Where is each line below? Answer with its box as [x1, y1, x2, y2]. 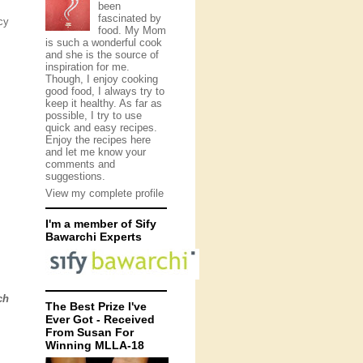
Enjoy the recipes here [45, 133, 151, 146]
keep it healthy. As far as [45, 96, 162, 109]
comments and [45, 157, 115, 170]
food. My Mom [97, 23, 166, 36]
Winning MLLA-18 [45, 339, 144, 352]
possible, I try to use [45, 109, 142, 122]
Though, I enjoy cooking [45, 72, 158, 85]
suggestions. [45, 169, 105, 182]
